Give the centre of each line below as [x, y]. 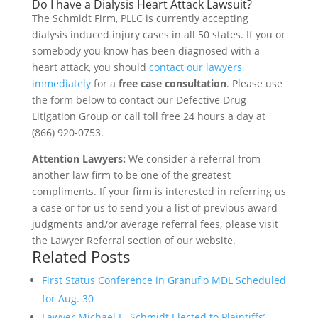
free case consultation [172, 83]
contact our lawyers [195, 67]
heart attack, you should [90, 67]
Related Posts [81, 256]
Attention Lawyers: [78, 158]
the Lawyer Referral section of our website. [133, 240]
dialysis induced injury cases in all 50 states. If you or [158, 34]
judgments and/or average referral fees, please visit [155, 224]
